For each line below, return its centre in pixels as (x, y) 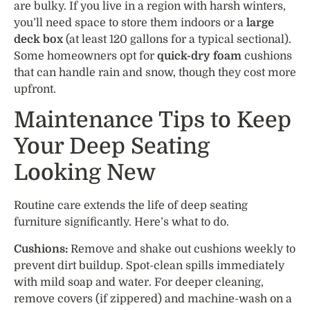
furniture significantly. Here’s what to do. (121, 222)
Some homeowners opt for (85, 56)
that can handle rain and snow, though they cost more (155, 72)
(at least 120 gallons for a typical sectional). (177, 39)
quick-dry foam (199, 56)
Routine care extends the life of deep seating (131, 206)
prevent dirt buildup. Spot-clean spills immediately (149, 265)
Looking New (85, 173)
